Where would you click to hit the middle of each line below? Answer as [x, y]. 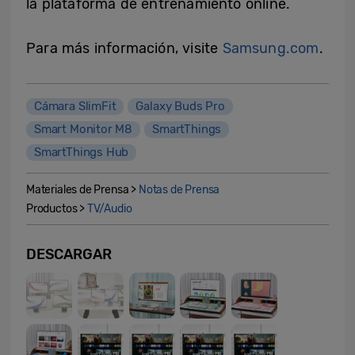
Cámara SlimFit [75, 106]
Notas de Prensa [179, 190]
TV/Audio [109, 209]
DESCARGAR [69, 254]
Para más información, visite [124, 48]
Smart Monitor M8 [84, 129]
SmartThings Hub [82, 152]
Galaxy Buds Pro [180, 106]
